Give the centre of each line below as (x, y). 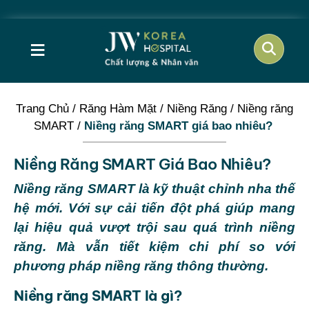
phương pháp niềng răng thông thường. (143, 266)
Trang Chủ (42, 108)
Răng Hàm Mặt (118, 108)
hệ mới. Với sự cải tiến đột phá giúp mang (154, 208)
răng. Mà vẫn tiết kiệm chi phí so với (154, 246)
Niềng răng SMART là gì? (100, 295)
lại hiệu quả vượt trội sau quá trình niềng (154, 227)
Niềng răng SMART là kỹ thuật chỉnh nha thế (154, 188)
